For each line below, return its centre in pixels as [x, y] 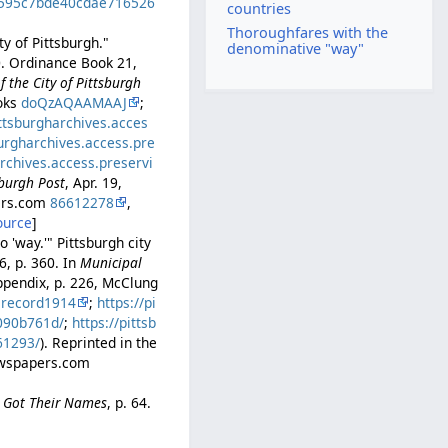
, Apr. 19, [94, 182]
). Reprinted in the [99, 342]
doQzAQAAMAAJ [74, 102]
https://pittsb [114, 322]
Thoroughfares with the [308, 32]
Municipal [111, 262]
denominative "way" [296, 48]
